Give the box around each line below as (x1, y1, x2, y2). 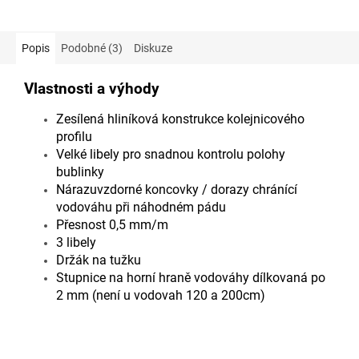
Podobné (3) (61, 41, 123, 54)
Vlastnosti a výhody (24, 79, 159, 98)
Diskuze (134, 41, 172, 54)
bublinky (56, 163, 104, 179)
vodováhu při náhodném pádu (56, 199, 226, 215)
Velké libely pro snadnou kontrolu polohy (56, 146, 285, 162)
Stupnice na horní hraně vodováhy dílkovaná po (56, 269, 325, 285)
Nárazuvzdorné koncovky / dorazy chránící (56, 181, 297, 197)
